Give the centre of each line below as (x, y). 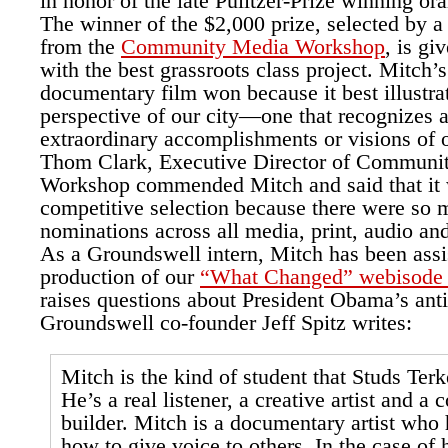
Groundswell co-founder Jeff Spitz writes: (226, 322)
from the (80, 46)
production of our (120, 276)
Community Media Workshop (253, 46)
